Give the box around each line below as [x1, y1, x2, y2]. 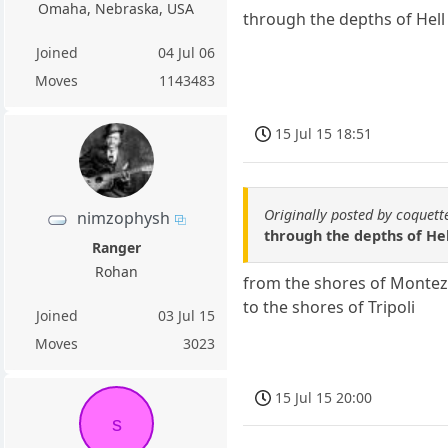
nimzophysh [77, 207, 171, 230]
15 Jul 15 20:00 [275, 387, 373, 407]
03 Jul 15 [158, 306, 216, 326]
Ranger [91, 238, 141, 258]
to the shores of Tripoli [243, 295, 416, 318]
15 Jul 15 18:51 [275, 124, 373, 144]
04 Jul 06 [158, 43, 216, 63]
